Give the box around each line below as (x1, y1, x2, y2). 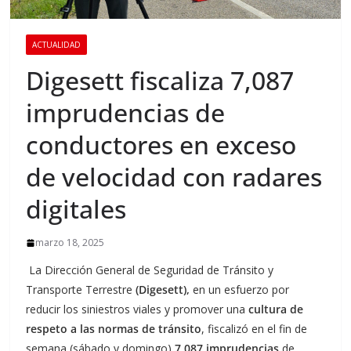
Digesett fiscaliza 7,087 (26, 63, 295, 98)
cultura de (248, 302, 304, 317)
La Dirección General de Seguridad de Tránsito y (26, 262, 274, 278)
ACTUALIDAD (32, 39, 81, 51)
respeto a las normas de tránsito (26, 321, 202, 337)
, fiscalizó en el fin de (201, 321, 308, 337)
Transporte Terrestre (26, 282, 136, 298)
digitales (26, 192, 127, 226)
